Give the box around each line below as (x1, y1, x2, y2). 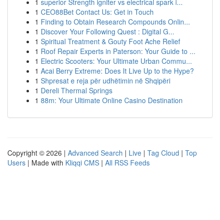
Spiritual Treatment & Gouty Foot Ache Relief (41, 36, 180, 46)
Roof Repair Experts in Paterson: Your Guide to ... (41, 46, 195, 56)
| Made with (26, 158, 65, 167)
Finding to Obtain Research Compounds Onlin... (41, 17, 190, 27)
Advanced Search (68, 148, 123, 158)
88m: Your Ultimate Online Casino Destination (41, 95, 183, 105)
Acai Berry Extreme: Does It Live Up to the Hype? (41, 66, 194, 76)
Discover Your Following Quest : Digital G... (41, 27, 174, 36)
